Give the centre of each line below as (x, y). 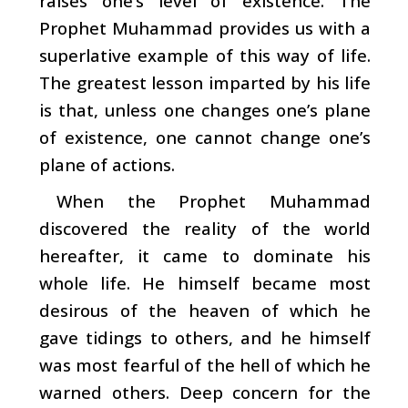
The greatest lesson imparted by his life (205, 82)
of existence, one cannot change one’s (205, 137)
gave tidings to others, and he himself (205, 337)
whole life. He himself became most (205, 282)
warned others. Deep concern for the (205, 392)
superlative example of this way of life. (205, 55)
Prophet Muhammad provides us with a (205, 27)
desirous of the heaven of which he (205, 310)
